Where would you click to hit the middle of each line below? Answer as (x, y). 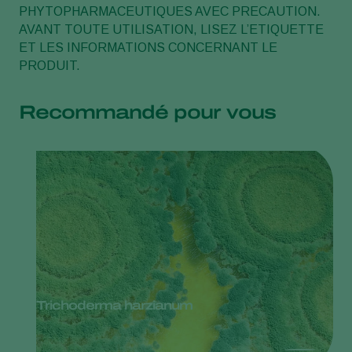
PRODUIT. (49, 66)
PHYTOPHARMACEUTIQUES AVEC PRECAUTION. (170, 12)
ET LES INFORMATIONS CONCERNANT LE (148, 48)
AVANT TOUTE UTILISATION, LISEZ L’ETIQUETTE (171, 30)
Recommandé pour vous (147, 113)
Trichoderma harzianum (114, 306)
